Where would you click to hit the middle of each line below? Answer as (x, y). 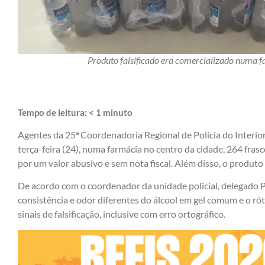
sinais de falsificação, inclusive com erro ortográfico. (122, 214)
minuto (118, 112)
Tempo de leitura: (53, 112)
